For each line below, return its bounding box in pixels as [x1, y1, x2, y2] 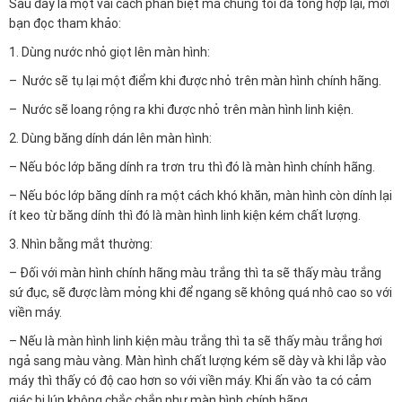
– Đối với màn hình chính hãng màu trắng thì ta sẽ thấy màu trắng [9, 265, 381, 282]
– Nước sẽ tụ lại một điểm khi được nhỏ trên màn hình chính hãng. [9, 73, 381, 90]
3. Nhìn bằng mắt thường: [9, 236, 153, 253]
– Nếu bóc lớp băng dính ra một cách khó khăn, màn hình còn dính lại [9, 188, 392, 205]
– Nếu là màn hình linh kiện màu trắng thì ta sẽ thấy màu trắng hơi [9, 333, 382, 350]
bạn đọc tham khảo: [9, 15, 121, 32]
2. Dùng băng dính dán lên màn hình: [9, 130, 212, 147]
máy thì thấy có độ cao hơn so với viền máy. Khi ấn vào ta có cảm [9, 372, 371, 389]
